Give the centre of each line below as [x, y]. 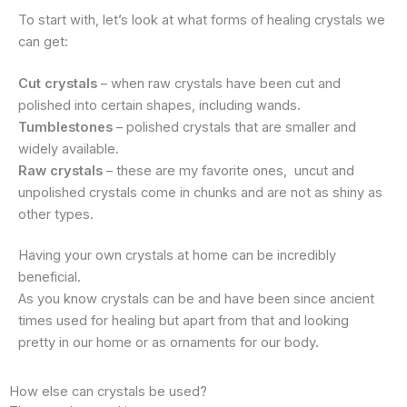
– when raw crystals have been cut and [219, 83]
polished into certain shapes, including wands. [159, 105]
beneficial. [50, 278]
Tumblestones [65, 127]
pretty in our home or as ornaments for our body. [169, 343]
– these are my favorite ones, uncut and [228, 170]
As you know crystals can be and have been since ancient [196, 299]
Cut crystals [58, 83]
